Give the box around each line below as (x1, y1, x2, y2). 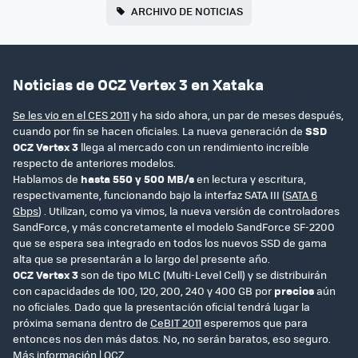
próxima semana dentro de (13, 314, 150, 330)
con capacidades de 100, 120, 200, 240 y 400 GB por (13, 282, 274, 298)
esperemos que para (201, 314, 308, 330)
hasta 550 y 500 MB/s (81, 170, 194, 186)
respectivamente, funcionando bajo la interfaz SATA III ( (13, 186, 285, 202)
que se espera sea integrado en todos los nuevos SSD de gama (13, 234, 327, 250)
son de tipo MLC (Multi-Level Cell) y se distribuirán (78, 266, 327, 282)
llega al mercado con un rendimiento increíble (78, 138, 309, 154)
